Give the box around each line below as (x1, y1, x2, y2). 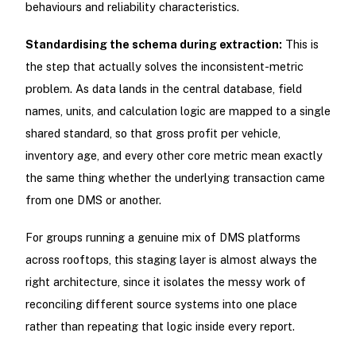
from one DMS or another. (25, 192, 161, 207)
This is (281, 37, 319, 51)
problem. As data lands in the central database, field (25, 81, 302, 95)
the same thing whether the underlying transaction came (25, 170, 325, 184)
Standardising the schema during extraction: (25, 37, 282, 51)
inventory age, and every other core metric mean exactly (25, 148, 323, 162)
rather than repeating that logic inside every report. (25, 319, 295, 334)
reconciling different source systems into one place (25, 297, 297, 311)
